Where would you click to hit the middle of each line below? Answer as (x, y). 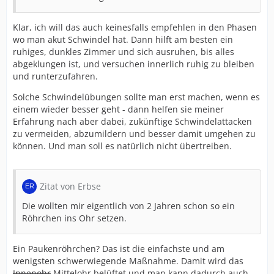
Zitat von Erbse (70, 186)
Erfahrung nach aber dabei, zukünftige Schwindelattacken (132, 121)
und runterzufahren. (55, 76)
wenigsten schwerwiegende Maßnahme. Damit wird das (128, 261)
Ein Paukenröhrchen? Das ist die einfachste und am (119, 249)
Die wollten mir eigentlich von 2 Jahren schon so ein (128, 206)
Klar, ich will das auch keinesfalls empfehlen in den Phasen (135, 27)
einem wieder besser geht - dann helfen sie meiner (118, 109)
